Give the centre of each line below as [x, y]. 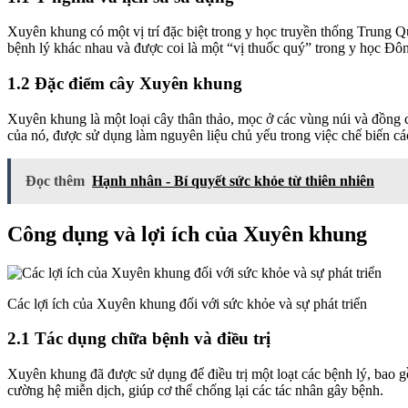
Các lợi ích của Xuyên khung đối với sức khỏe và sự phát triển [187, 303]
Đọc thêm [55, 180]
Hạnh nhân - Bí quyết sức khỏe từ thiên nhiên [233, 180]
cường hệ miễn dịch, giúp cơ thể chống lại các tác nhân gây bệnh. [195, 391]
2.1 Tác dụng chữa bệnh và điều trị [139, 339]
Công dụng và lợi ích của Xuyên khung [187, 234]
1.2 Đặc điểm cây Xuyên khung [125, 84]
